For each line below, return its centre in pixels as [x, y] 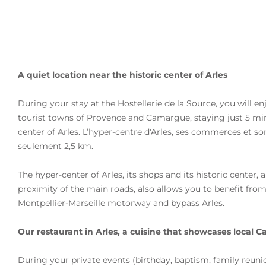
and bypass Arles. [188, 203]
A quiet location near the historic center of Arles [123, 75]
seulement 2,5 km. [56, 146]
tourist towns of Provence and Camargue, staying [123, 118]
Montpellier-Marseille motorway [84, 203]
